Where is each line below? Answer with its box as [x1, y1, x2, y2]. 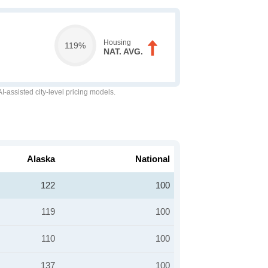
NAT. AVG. [103, 47, 143, 56]
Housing [103, 38, 131, 47]
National [135, 154, 170, 164]
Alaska [27, 154, 55, 164]
